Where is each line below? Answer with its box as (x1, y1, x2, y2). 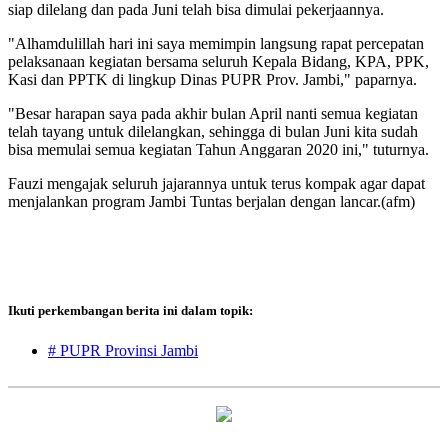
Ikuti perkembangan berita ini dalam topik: (8, 303, 253, 319)
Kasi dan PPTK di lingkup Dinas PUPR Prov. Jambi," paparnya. (8, 71, 417, 89)
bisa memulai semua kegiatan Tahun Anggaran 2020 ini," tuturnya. (8, 141, 429, 159)
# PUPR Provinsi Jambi (48, 341, 198, 359)
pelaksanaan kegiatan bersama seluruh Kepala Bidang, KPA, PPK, (8, 53, 429, 71)
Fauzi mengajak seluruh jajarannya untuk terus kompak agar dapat (8, 175, 425, 193)
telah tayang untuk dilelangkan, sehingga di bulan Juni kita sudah (8, 123, 418, 141)
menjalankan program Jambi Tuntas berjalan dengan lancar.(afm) (8, 193, 415, 211)
